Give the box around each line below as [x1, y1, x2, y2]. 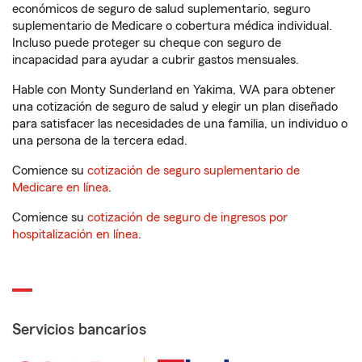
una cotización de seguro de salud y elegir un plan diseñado [12, 100, 338, 113]
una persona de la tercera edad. [12, 134, 187, 147]
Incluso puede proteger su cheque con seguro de [12, 36, 281, 49]
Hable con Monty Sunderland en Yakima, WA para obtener [12, 83, 335, 96]
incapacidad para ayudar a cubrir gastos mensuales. [12, 53, 299, 66]
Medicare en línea [12, 181, 108, 194]
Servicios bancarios [12, 322, 146, 338]
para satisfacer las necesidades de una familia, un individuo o [12, 117, 347, 130]
